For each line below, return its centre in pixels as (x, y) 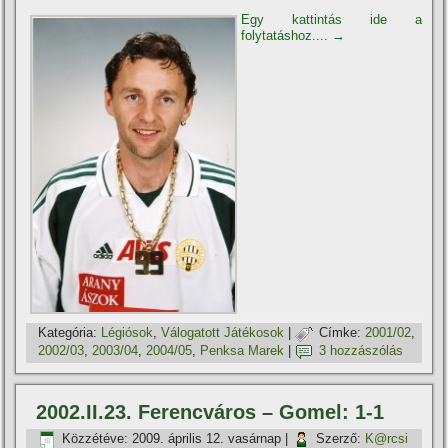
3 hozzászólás (361, 351)
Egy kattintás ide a (331, 19)
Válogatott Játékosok (223, 333)
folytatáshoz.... (287, 35)
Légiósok (127, 333)
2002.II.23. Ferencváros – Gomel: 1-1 (210, 411)
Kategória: (68, 333)
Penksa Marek (242, 351)
